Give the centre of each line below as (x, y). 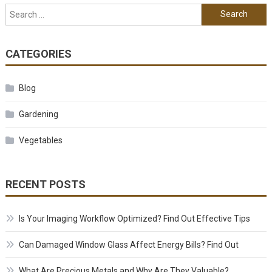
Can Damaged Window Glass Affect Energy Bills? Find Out (128, 244)
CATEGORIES (38, 53)
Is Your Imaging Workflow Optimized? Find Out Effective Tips (134, 218)
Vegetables (40, 140)
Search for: (223, 11)
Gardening (38, 114)
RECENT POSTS (45, 184)
